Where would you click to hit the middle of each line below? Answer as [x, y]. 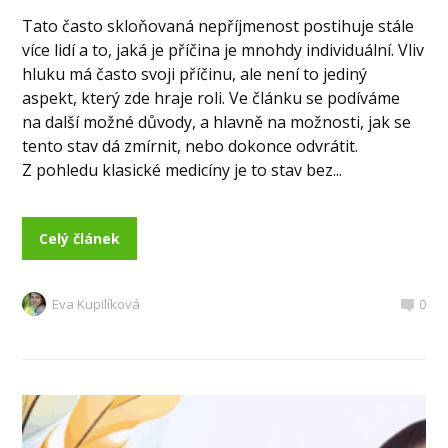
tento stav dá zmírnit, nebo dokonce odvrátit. [190, 146]
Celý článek [80, 239]
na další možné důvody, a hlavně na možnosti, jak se [217, 122]
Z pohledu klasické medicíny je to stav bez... [182, 170]
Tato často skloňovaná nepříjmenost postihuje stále [218, 26]
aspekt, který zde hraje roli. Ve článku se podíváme [211, 98]
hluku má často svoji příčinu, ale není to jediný [195, 74]
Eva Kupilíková [96, 304]
